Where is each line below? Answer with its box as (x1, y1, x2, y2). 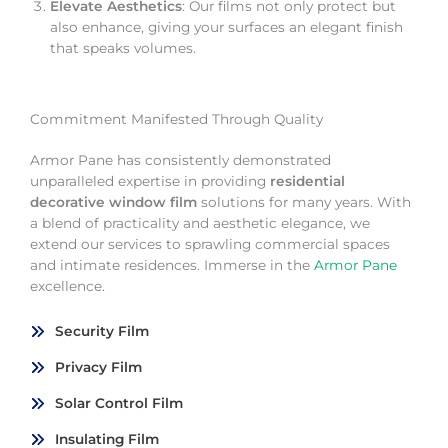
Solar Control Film (55, 395, 183, 412)
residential (270, 173, 345, 190)
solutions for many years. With (201, 194, 411, 211)
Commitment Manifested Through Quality (30, 111, 323, 128)
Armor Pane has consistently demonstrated (30, 152, 331, 169)
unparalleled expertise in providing (30, 173, 270, 190)
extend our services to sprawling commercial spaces (30, 236, 390, 253)
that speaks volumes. (50, 40, 196, 57)
